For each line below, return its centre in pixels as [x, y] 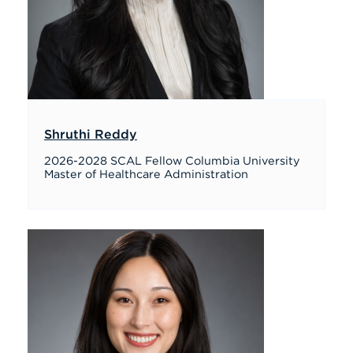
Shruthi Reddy [90, 135]
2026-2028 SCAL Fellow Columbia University [172, 161]
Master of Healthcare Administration [146, 175]
